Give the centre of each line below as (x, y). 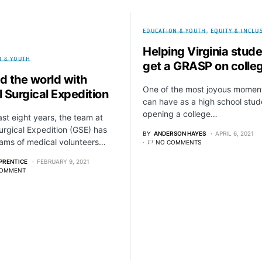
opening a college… (180, 114)
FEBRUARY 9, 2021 (63, 161)
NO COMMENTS (178, 142)
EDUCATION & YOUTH (175, 30)
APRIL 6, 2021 (235, 133)
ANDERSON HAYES (180, 133)
